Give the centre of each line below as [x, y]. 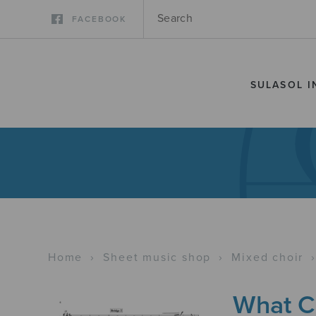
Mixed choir [268, 257]
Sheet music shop [157, 257]
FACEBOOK [99, 19]
